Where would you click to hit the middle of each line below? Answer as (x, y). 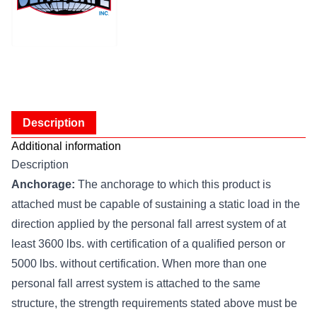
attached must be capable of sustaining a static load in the (156, 204)
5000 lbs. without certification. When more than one (139, 264)
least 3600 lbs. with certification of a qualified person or (148, 244)
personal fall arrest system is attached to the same (136, 283)
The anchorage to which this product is (173, 184)
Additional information (66, 146)
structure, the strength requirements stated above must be (154, 303)
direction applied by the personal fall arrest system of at (149, 224)
